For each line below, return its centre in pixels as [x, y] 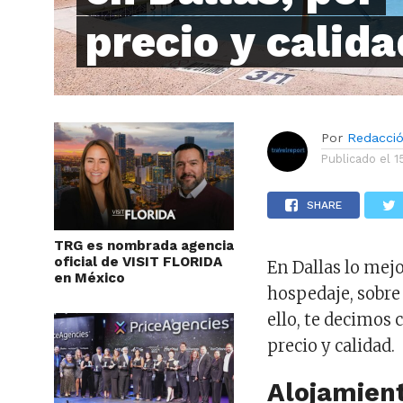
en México [90, 278]
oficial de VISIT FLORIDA [138, 262]
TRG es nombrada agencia [144, 246]
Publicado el [356, 159]
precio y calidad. [331, 346]
